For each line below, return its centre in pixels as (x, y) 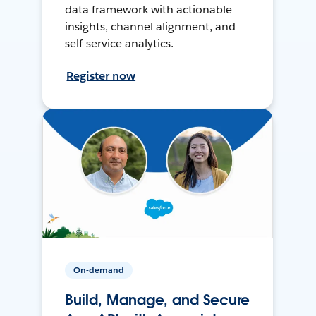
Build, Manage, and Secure (157, 300)
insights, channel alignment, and (150, 27)
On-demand (99, 270)
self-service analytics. (120, 44)
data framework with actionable (148, 10)
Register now (101, 76)
